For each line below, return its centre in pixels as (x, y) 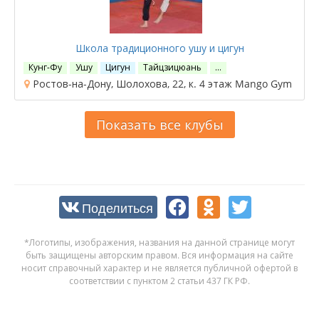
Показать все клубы (159, 124)
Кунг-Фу (46, 67)
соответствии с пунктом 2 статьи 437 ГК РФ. (159, 281)
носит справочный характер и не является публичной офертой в (159, 268)
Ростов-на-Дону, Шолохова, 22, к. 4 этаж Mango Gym (161, 83)
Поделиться (117, 207)
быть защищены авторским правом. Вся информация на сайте (159, 255)
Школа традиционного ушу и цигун (159, 48)
